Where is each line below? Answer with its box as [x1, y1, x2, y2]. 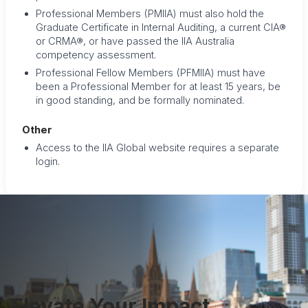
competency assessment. [36, 48, 156, 61]
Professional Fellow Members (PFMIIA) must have [36, 66, 265, 79]
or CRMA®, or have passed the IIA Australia [36, 34, 234, 47]
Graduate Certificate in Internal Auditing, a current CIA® [36, 21, 286, 34]
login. [36, 155, 60, 168]
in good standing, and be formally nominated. [36, 93, 244, 107]
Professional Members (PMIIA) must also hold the [36, 7, 264, 20]
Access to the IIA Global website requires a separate [36, 141, 279, 154]
